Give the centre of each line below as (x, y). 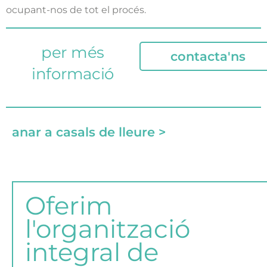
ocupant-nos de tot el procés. (76, 10)
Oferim (69, 206)
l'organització (108, 229)
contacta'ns (208, 57)
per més (73, 53)
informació (73, 74)
